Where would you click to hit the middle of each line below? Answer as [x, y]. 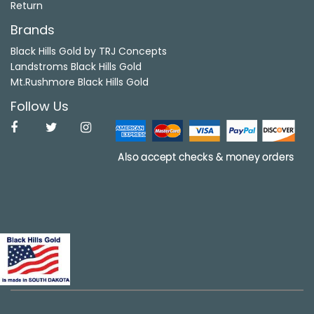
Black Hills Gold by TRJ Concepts [89, 51]
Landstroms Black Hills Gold [76, 66]
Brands [33, 29]
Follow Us [40, 106]
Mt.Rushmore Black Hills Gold [80, 82]
